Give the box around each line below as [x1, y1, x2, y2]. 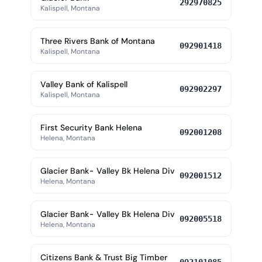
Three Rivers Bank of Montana [40, 36, 155, 46]
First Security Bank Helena [40, 122, 142, 133]
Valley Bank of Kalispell [40, 79, 127, 89]
